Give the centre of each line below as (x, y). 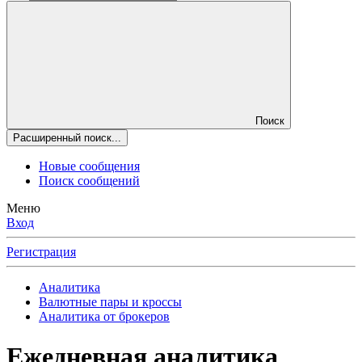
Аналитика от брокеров (104, 317)
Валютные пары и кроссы (110, 302)
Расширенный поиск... (67, 138)
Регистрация (41, 252)
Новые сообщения (89, 166)
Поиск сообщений (89, 181)
